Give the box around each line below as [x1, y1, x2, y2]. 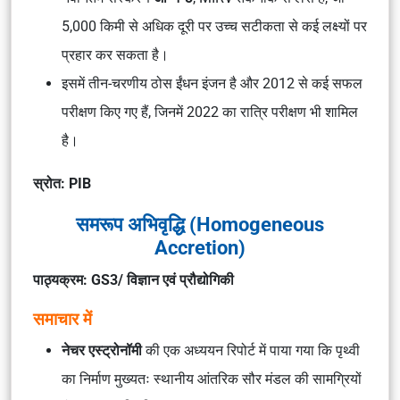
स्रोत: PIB [33, 175, 91, 192]
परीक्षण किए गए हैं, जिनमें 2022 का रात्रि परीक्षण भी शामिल [62, 104, 358, 121]
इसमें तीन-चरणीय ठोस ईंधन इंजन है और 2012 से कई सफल [62, 75, 362, 92]
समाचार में [33, 309, 92, 329]
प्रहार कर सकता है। [62, 46, 169, 63]
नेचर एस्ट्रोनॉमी [62, 342, 142, 359]
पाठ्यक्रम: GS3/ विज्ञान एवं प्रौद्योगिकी [33, 271, 234, 288]
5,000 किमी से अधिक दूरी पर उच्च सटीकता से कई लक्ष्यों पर [62, 18, 367, 35]
